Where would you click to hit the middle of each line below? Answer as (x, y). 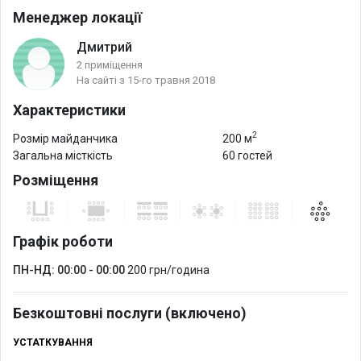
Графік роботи (63, 241)
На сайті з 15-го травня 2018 (146, 80)
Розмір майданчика (65, 138)
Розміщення (56, 180)
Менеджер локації (77, 17)
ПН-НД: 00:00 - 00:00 (69, 270)
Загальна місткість (63, 155)
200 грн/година (168, 270)
